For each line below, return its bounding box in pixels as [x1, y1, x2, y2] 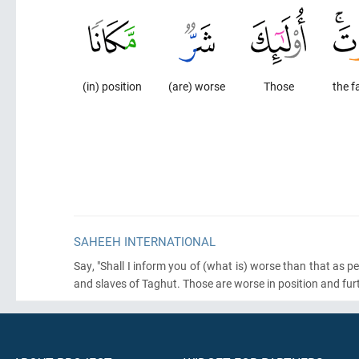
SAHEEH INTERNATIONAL [74, 233, 216, 249]
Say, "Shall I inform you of [74, 258, 200, 273]
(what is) [200, 258, 248, 273]
